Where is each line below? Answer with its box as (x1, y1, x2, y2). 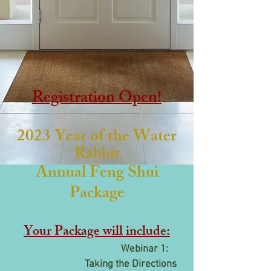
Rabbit (74, 141, 120, 169)
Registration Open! (32, 85, 162, 113)
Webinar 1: (121, 243, 171, 255)
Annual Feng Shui (35, 160, 158, 188)
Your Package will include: (24, 221, 170, 244)
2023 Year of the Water (17, 123, 177, 152)
